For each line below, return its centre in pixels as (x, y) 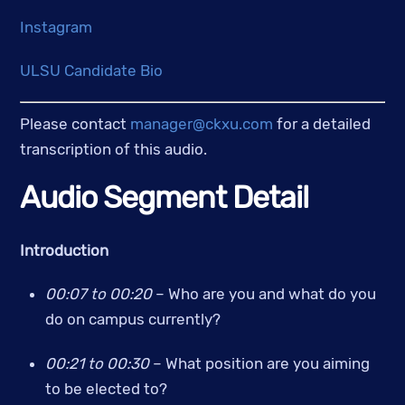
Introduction (65, 250)
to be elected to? (106, 388)
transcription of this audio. (114, 149)
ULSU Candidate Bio (92, 70)
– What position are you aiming (261, 363)
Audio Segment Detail (165, 198)
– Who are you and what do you (264, 294)
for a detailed (322, 123)
